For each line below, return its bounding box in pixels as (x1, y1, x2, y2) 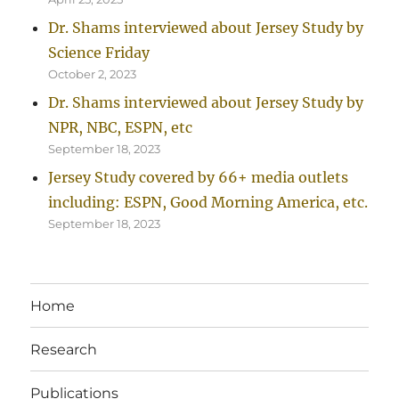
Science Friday (48, 43, 151, 61)
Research (30, 340, 98, 358)
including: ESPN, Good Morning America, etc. (48, 192, 369, 211)
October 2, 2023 (48, 66, 137, 81)
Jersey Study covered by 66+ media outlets (48, 167, 349, 186)
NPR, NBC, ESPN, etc (48, 118, 193, 136)
